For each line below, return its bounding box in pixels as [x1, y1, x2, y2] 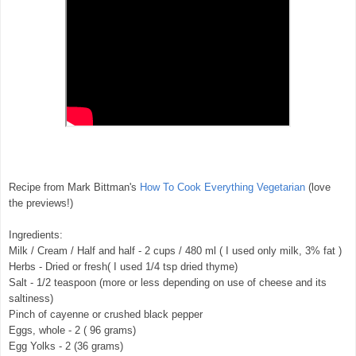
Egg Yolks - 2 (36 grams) [9, 340, 123, 353]
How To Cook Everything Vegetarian [140, 181, 305, 194]
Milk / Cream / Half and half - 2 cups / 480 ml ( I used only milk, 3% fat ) [9, 245, 342, 257]
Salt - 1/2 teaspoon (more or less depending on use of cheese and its [9, 277, 327, 289]
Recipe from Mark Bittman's [9, 181, 140, 194]
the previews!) [9, 197, 73, 210]
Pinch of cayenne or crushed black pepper [9, 308, 203, 321]
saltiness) [9, 292, 53, 305]
